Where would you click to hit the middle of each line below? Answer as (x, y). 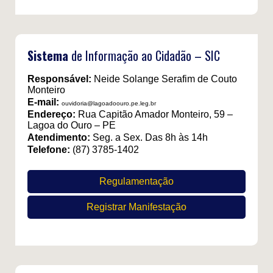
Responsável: (59, 79)
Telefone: (50, 149)
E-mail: (43, 102)
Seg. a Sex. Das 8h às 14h (149, 137)
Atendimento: (59, 137)
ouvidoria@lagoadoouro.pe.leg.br (109, 103)
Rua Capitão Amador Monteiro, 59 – (154, 114)
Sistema (48, 55)
